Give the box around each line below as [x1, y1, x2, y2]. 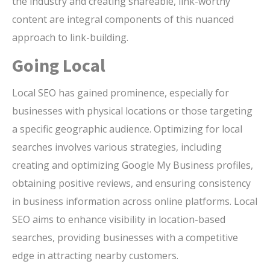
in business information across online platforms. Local [12, 195, 257, 209]
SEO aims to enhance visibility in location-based [12, 213, 225, 227]
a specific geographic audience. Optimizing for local [12, 122, 242, 136]
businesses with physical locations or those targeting [12, 104, 253, 118]
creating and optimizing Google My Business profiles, [12, 159, 253, 172]
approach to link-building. [12, 31, 128, 45]
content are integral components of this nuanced [12, 13, 234, 27]
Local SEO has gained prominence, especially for [12, 86, 229, 100]
